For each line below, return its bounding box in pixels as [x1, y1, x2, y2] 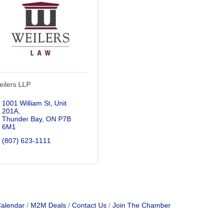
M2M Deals [30, 201, 66, 209]
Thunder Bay [1, 114, 42, 123]
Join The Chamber [112, 201, 171, 209]
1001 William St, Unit [1, 99, 67, 107]
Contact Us [72, 201, 107, 209]
